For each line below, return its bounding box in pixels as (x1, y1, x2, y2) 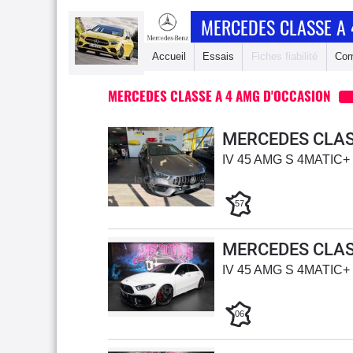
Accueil (152, 50, 186, 62)
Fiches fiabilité (251, 50, 318, 62)
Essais (203, 50, 234, 62)
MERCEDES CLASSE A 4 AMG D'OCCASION (108, 86, 331, 106)
